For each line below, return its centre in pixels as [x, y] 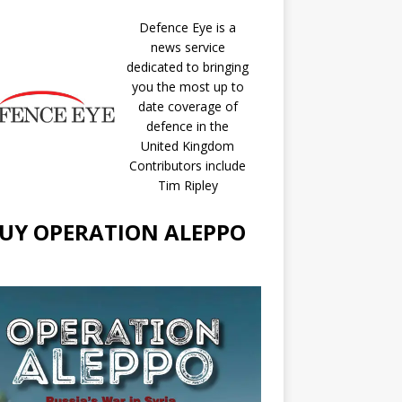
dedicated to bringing [188, 67]
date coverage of [188, 106]
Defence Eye [176, 27]
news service [188, 47]
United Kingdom [188, 146]
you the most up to [188, 87]
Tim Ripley [188, 185]
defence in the [188, 126]
